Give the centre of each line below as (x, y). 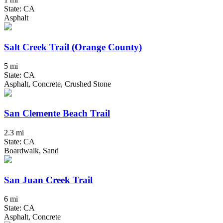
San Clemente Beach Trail (57, 113)
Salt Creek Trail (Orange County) (73, 47)
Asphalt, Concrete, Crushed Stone (57, 84)
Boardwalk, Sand (31, 150)
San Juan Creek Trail (48, 180)
